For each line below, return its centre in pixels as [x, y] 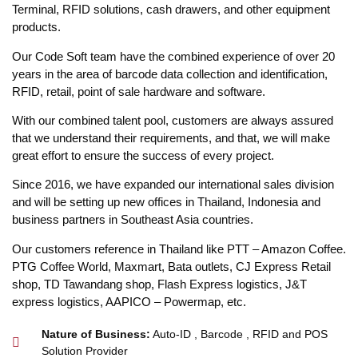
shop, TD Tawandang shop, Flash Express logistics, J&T [159, 284]
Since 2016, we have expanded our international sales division [173, 185]
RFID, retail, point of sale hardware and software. [139, 91]
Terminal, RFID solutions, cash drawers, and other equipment [171, 10]
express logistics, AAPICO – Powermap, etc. [129, 301]
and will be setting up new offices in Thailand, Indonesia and [166, 202]
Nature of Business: [96, 334]
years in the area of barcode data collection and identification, [170, 74]
